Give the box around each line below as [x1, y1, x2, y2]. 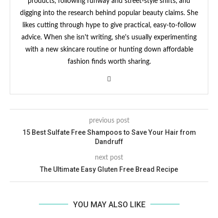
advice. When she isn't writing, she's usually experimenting [21, 34, 197, 41]
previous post [89, 117, 129, 124]
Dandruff [95, 137, 123, 145]
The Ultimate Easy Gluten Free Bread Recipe [40, 165, 178, 173]
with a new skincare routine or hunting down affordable [25, 46, 193, 53]
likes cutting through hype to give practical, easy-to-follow [22, 21, 196, 29]
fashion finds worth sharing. [67, 58, 151, 65]
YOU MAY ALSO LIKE [73, 200, 145, 209]
